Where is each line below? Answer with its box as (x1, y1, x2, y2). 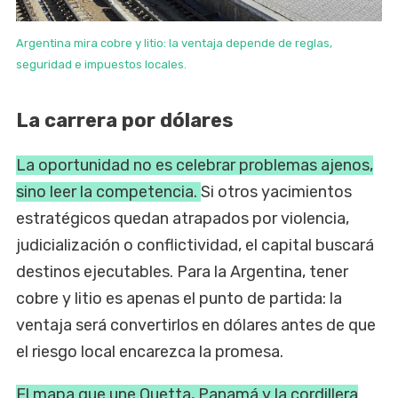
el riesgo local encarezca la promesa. (16, 342, 283, 362)
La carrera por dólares (16, 108, 234, 133)
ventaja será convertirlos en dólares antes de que (16, 315, 376, 336)
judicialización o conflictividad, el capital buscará (16, 235, 374, 256)
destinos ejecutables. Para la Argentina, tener (16, 262, 348, 283)
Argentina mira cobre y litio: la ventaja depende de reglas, (16, 36, 332, 51)
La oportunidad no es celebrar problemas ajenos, (16, 155, 373, 176)
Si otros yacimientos (201, 182, 352, 203)
